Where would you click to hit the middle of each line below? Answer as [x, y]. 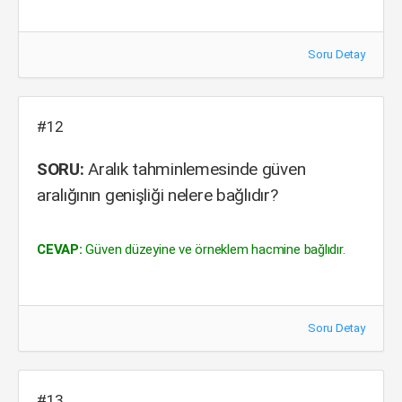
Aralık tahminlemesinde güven [195, 169]
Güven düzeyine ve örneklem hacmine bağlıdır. [214, 249]
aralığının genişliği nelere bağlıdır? [157, 195]
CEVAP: [60, 249]
